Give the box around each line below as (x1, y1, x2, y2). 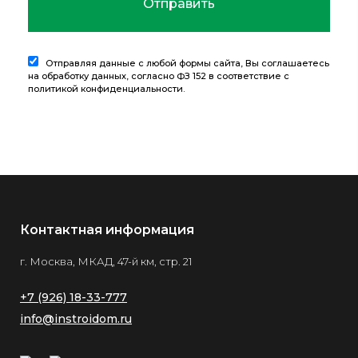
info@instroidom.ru (20, 312, 132, 327)
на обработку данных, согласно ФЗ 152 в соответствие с (28, 70, 289, 82)
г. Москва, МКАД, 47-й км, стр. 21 (20, 255, 192, 268)
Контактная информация (20, 222, 194, 238)
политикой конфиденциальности (28, 83, 183, 95)
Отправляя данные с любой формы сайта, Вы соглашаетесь (38, 58, 329, 70)
